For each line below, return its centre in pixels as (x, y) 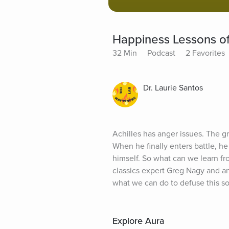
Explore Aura (138, 221)
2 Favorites (205, 53)
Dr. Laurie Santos (173, 88)
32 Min (125, 53)
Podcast (161, 53)
